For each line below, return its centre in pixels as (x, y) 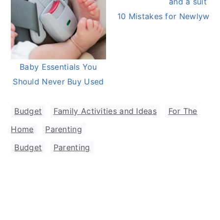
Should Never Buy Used (58, 82)
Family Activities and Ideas (105, 111)
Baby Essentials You (58, 67)
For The (183, 111)
